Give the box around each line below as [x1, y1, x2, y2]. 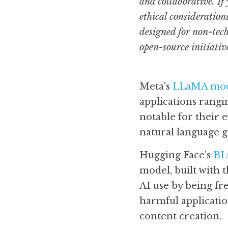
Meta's [139, 81, 173, 92]
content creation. [139, 211, 221, 222]
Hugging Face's [139, 150, 213, 161]
